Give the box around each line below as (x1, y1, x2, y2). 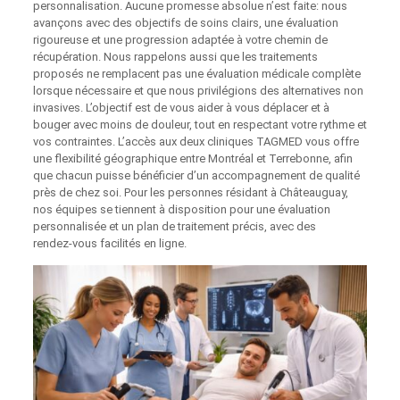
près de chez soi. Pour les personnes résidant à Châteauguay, (32, 185, 348, 199)
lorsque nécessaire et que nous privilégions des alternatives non (32, 83, 363, 97)
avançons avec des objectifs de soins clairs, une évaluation (32, 15, 338, 29)
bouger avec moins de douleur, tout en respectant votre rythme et (32, 117, 367, 131)
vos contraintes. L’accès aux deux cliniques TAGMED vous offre (32, 134, 359, 148)
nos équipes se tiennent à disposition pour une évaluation (32, 202, 330, 216)
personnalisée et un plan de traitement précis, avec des (32, 219, 316, 233)
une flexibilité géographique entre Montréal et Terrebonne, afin (32, 151, 353, 165)
